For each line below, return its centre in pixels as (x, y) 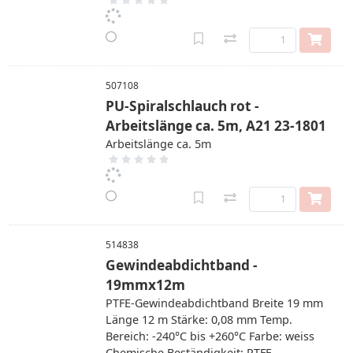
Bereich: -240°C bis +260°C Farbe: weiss (210, 336)
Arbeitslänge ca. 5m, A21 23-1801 (216, 126)
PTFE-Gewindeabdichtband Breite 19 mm (214, 303)
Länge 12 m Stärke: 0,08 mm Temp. (199, 320)
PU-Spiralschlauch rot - (182, 106)
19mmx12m (145, 285)
